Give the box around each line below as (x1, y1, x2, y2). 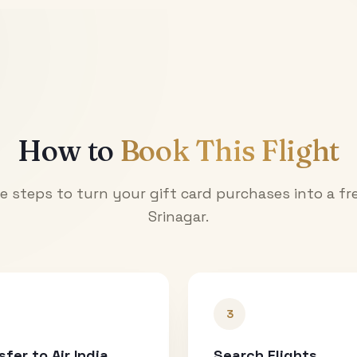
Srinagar (148, 206, 206, 226)
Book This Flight (120, 132, 340, 168)
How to (17, 132, 120, 168)
